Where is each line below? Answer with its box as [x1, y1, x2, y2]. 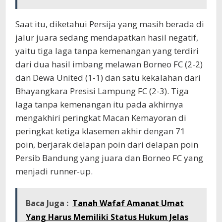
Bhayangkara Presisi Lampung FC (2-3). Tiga [15, 85, 189, 97]
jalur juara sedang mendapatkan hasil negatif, [15, 32, 198, 44]
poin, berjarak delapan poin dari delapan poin [15, 139, 198, 151]
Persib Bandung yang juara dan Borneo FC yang [15, 152, 203, 164]
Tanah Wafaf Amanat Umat [72, 198, 184, 209]
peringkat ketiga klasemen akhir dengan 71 [15, 125, 185, 137]
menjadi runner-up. [15, 166, 93, 177]
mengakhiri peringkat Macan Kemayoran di [15, 112, 186, 124]
